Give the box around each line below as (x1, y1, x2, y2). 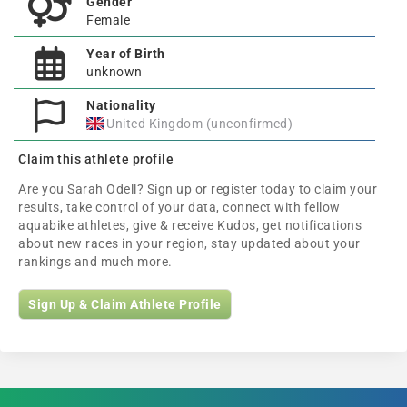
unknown (86, 65, 143, 79)
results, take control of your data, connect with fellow (18, 200, 341, 214)
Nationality (86, 98, 156, 113)
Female (86, 13, 130, 27)
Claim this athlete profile (18, 152, 174, 166)
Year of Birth (86, 46, 165, 61)
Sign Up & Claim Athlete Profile (28, 297, 222, 312)
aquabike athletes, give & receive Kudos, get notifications (18, 218, 362, 233)
